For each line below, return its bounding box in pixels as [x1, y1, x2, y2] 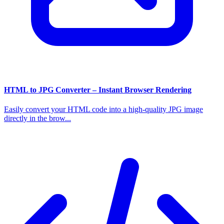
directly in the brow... [4, 114, 71, 123]
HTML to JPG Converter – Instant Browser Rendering [4, 85, 191, 94]
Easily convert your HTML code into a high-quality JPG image [4, 105, 203, 114]
